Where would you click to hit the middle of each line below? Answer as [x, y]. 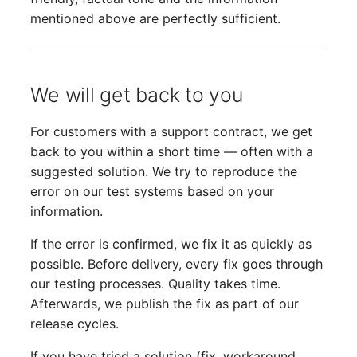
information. [67, 211]
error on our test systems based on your [153, 191]
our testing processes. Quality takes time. [156, 283]
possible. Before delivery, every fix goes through [177, 263]
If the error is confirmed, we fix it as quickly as [171, 243]
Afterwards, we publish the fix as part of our [165, 303]
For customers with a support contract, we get [172, 131]
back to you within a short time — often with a [172, 151]
